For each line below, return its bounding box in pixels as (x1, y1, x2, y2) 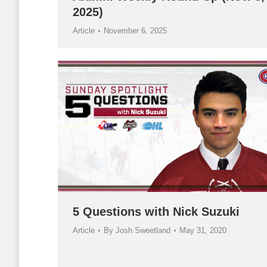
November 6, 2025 (104, 26, 167, 36)
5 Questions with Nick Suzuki (73, 205, 240, 219)
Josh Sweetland (116, 226, 170, 235)
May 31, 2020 (179, 226, 226, 235)
